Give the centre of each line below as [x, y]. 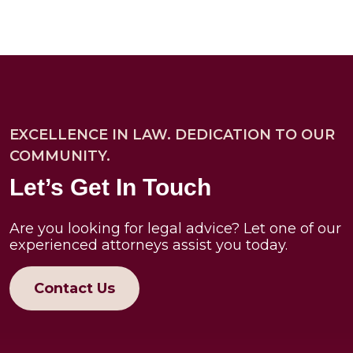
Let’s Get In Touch [110, 187]
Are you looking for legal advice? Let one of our [175, 228]
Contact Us [74, 288]
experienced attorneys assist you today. [149, 245]
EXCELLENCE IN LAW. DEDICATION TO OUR [172, 134]
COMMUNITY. [60, 156]
